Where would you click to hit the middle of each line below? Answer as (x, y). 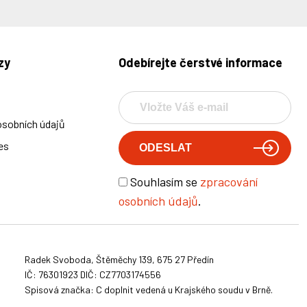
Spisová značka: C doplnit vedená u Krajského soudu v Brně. (149, 290)
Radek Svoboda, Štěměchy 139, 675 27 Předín (119, 260)
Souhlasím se (165, 182)
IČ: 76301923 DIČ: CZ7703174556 (93, 275)
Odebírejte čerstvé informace (200, 63)
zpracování (229, 182)
